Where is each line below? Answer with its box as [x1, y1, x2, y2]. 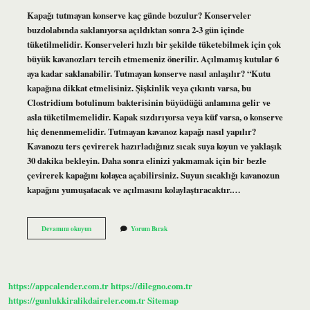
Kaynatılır [90, 251, 120, 262]
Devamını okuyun [41, 223, 91, 233]
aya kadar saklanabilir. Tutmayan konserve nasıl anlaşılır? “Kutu [26, 66, 271, 80]
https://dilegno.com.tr [111, 280, 192, 293]
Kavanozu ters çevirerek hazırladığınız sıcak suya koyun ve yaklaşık [26, 139, 282, 152]
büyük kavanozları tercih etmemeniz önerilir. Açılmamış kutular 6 [26, 52, 279, 65]
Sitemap [147, 294, 179, 307]
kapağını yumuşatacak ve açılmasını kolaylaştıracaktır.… [26, 183, 241, 196]
